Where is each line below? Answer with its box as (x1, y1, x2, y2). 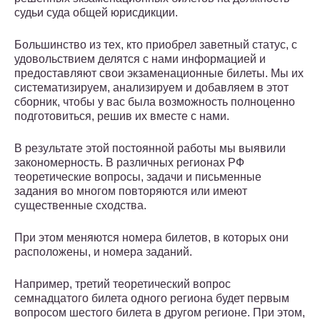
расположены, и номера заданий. (14, 246, 192, 259)
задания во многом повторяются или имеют (14, 185, 247, 198)
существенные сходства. (14, 199, 146, 212)
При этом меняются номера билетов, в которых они (14, 231, 289, 244)
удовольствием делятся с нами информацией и (14, 53, 266, 66)
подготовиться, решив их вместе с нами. (14, 110, 229, 123)
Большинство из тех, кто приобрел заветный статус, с (14, 39, 297, 51)
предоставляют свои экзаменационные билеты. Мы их (14, 67, 304, 80)
